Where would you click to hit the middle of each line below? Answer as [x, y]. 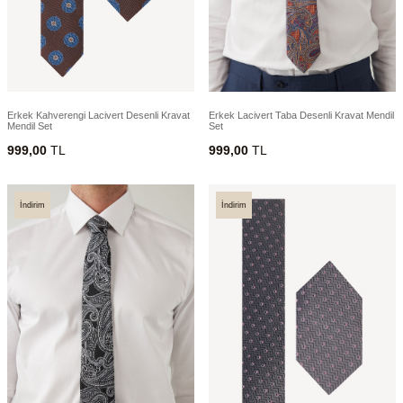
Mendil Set [30, 126]
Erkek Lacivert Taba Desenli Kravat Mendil [301, 116]
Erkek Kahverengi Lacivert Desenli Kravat [99, 116]
